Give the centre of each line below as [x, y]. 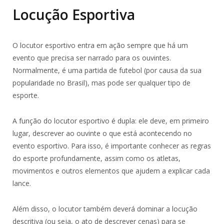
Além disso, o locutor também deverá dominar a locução [105, 208]
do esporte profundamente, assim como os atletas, [96, 158]
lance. [22, 183]
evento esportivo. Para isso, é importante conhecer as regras [112, 145]
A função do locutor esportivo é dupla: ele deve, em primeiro [111, 120]
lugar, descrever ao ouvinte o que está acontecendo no [102, 133]
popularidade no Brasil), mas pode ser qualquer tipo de [101, 82]
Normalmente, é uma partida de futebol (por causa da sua [107, 70]
